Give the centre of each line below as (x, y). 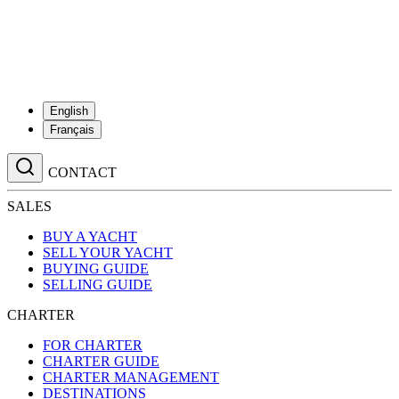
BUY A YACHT (90, 236)
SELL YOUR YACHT (108, 252)
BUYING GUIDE (96, 269)
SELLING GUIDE (98, 285)
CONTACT (82, 172)
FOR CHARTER (93, 345)
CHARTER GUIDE (101, 361)
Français (72, 130)
